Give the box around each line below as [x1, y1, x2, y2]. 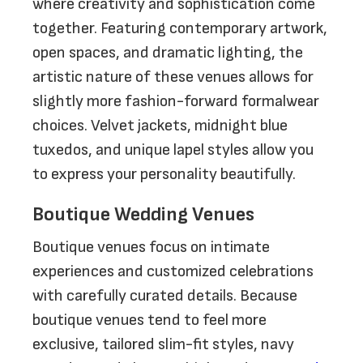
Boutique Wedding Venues [32, 203, 254, 226]
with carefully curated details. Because [32, 286, 297, 305]
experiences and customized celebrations [32, 262, 314, 281]
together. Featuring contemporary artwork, [32, 19, 327, 38]
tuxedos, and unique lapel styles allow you [32, 140, 314, 160]
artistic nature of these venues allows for [32, 67, 314, 87]
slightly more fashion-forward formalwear [32, 92, 319, 111]
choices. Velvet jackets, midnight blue [32, 116, 288, 135]
